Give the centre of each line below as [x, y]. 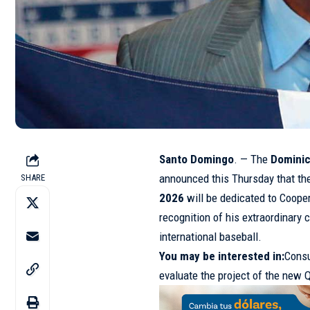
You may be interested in [221, 256]
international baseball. [211, 236]
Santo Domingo [197, 159]
